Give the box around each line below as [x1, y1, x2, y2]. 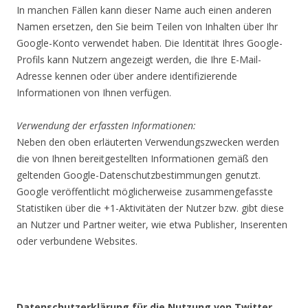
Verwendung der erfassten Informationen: [16, 119, 196, 132]
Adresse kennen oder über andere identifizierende [16, 69, 237, 82]
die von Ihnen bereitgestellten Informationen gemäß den [16, 152, 268, 165]
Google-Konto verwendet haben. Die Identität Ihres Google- [16, 36, 283, 49]
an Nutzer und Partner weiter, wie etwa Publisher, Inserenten [16, 218, 287, 231]
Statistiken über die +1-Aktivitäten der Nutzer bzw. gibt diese [16, 201, 284, 214]
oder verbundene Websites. [16, 234, 137, 247]
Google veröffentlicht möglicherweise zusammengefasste [16, 185, 273, 198]
